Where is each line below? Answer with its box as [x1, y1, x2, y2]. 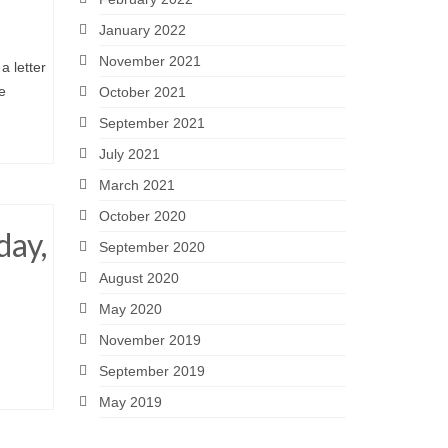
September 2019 [98, 363, 205, 379]
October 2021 [98, 84, 186, 100]
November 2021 [98, 53, 201, 69]
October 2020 [98, 208, 186, 224]
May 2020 [98, 301, 162, 317]
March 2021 [98, 177, 175, 193]
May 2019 [98, 394, 162, 410]
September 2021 [98, 115, 205, 131]
